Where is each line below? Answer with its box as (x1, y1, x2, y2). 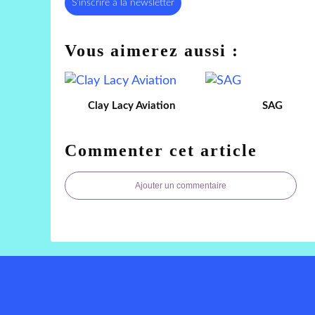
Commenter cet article (65, 141, 257, 160)
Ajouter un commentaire (135, 180, 226, 191)
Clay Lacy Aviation (88, 100, 175, 111)
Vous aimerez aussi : (65, 41, 239, 60)
